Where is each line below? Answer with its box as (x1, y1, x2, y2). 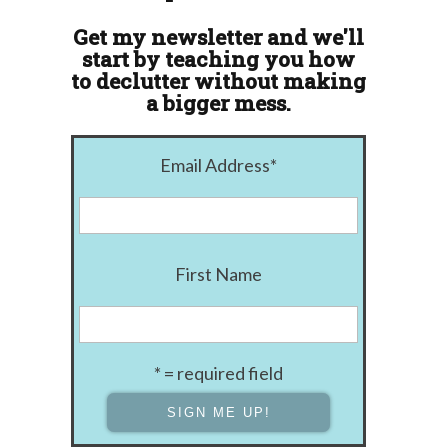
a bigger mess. (146, 88, 291, 117)
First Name (175, 262, 262, 285)
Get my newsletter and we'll (73, 22, 364, 51)
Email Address (160, 153, 270, 176)
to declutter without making (71, 66, 366, 95)
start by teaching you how (82, 44, 355, 73)
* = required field (154, 361, 283, 384)
